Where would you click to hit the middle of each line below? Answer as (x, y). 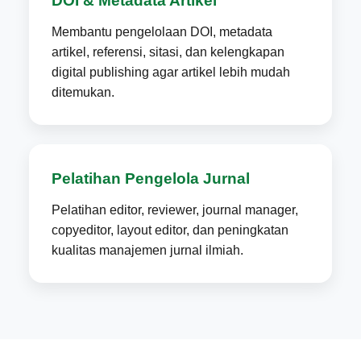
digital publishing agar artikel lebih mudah (170, 72)
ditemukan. (83, 92)
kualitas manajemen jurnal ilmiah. (147, 250)
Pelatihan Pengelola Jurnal (150, 178)
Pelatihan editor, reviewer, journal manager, (174, 210)
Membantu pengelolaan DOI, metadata (162, 32)
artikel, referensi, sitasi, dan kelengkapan (168, 52)
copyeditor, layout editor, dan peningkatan (170, 230)
